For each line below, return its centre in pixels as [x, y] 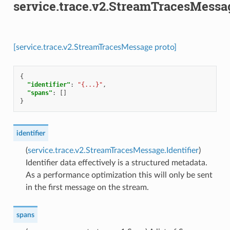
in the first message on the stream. [87, 187]
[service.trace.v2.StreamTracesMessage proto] [95, 47]
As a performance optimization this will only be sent [119, 175]
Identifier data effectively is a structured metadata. [116, 162]
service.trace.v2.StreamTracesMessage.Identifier [113, 150]
